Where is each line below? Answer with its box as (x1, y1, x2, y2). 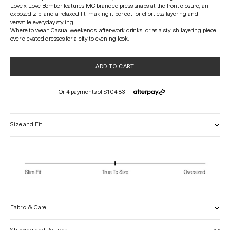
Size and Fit (10, 122, 42, 128)
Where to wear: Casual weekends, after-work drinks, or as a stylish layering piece (10, 28, 217, 34)
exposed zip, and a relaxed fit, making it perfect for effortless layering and (10, 11, 198, 18)
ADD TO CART (95, 64, 135, 70)
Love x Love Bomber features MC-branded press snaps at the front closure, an (10, 3, 209, 10)
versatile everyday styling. (10, 20, 75, 26)
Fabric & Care (10, 205, 46, 212)
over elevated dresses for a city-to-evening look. (10, 36, 130, 43)
